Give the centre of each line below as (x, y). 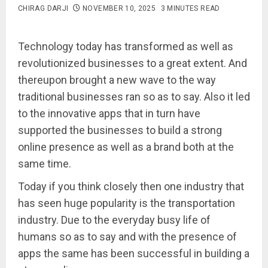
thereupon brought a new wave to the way (117, 80)
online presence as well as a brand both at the (126, 147)
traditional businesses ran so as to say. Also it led (134, 97)
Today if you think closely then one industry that (131, 186)
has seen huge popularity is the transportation (127, 203)
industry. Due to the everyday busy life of (114, 220)
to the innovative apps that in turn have (109, 113)
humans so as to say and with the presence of (127, 237)
